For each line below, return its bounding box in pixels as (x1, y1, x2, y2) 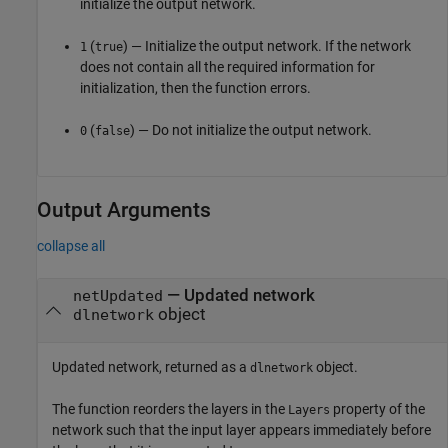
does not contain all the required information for (80, 58, 375, 75)
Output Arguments (37, 197, 211, 222)
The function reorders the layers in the (52, 401, 288, 418)
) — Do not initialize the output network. (130, 121, 372, 138)
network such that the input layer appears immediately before (52, 422, 431, 439)
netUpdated (72, 287, 163, 304)
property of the (330, 401, 425, 418)
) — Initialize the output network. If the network (123, 37, 411, 54)
